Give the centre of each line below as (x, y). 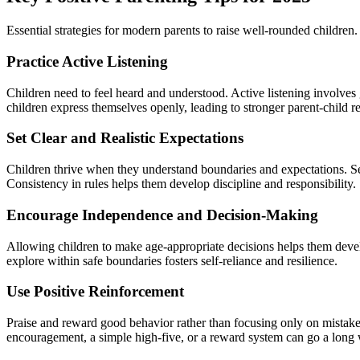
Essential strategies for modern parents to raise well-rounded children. (182, 31)
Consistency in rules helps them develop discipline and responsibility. (181, 184)
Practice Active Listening (87, 61)
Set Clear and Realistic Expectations (125, 138)
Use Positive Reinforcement (95, 292)
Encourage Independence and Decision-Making (162, 215)
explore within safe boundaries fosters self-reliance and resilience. (172, 260)
